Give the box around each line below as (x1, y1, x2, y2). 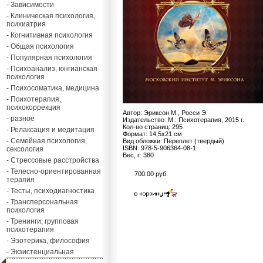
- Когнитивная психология (6, 31, 93, 39)
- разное (6, 114, 35, 123)
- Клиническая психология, (6, 12, 95, 20)
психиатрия (6, 20, 46, 28)
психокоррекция (6, 103, 60, 112)
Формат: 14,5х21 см (123, 130, 182, 137)
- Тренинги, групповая (6, 217, 79, 225)
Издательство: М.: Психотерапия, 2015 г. (123, 116, 244, 123)
